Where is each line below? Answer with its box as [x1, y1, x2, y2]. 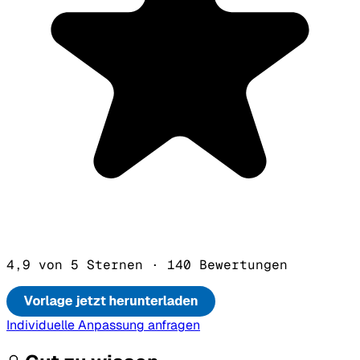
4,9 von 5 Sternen [6, 256, 151, 273]
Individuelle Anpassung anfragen [6, 316, 200, 333]
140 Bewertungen [159, 256, 288, 273]
